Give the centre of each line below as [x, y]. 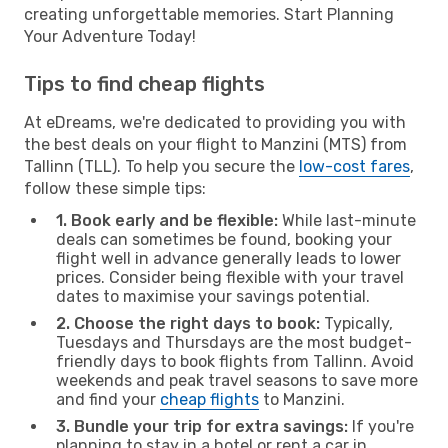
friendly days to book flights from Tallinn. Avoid [235, 361]
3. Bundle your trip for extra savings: [202, 426]
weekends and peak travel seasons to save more [237, 380]
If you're [381, 426]
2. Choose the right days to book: [188, 323]
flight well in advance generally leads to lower [228, 258]
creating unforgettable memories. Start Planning [209, 14]
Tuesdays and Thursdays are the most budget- [234, 342]
